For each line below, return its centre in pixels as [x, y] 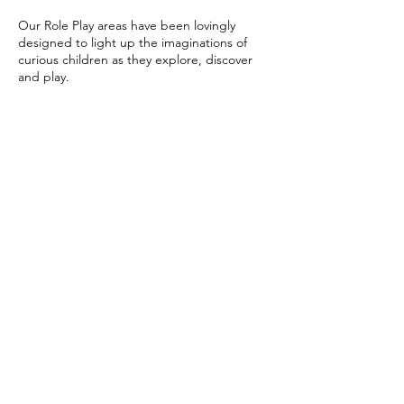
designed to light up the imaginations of [133, 42]
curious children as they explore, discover [135, 60]
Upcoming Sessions [98, 156]
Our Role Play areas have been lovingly [127, 25]
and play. [44, 77]
